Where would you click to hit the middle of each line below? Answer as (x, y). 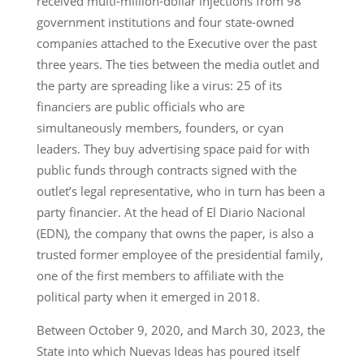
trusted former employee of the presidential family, (180, 254)
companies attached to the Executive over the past (176, 43)
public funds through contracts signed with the (166, 169)
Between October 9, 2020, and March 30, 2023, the (180, 329)
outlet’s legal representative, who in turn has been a (180, 191)
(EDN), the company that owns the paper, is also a (175, 233)
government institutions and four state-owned (165, 22)
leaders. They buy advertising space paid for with (173, 148)
